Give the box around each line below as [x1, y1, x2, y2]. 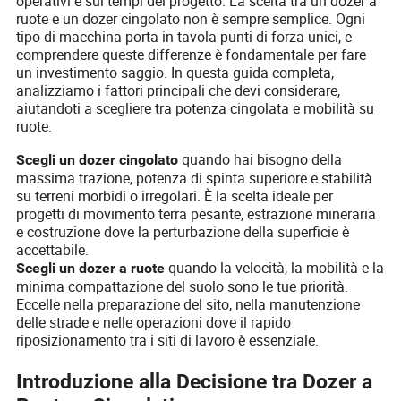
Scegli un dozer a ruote [16, 260, 166, 277]
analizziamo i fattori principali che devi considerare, [16, 81, 341, 101]
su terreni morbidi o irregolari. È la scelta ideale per [16, 186, 334, 207]
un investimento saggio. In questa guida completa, [16, 63, 335, 83]
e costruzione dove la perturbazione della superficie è [16, 222, 350, 243]
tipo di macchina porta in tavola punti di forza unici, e [16, 27, 353, 47]
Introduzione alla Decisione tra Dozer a [16, 369, 373, 394]
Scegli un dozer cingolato [16, 151, 179, 169]
